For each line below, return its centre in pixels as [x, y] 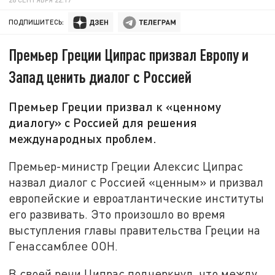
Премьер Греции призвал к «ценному [115, 107]
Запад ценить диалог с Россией [100, 77]
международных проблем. [83, 138]
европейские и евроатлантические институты [137, 198]
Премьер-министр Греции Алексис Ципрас [126, 166]
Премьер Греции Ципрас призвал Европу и [129, 55]
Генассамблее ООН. [64, 246]
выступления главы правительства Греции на [135, 230]
